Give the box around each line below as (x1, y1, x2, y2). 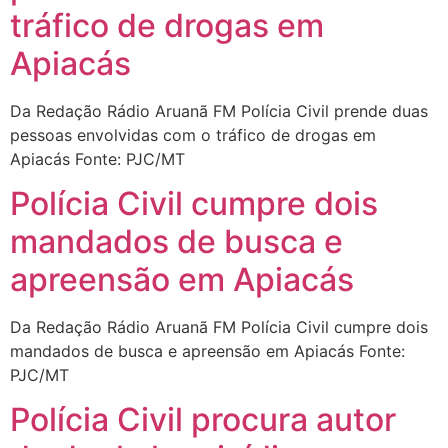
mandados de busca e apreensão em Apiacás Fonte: (10, 340, 405, 361)
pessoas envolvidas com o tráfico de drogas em (10, 124, 376, 145)
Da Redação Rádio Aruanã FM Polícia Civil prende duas (10, 100, 428, 121)
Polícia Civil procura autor (10, 400, 396, 440)
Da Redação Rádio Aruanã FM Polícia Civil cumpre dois (10, 316, 428, 337)
